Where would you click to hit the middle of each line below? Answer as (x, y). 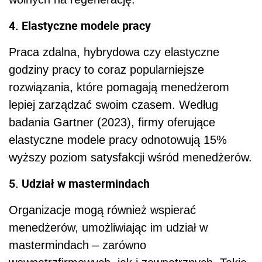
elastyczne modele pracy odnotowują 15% (118, 139)
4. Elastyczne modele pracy (80, 25)
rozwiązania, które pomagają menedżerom (119, 87)
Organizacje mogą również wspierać (102, 210)
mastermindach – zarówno (77, 245)
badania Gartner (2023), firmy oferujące (112, 122)
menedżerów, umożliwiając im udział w (108, 227)
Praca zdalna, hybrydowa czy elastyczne (114, 52)
